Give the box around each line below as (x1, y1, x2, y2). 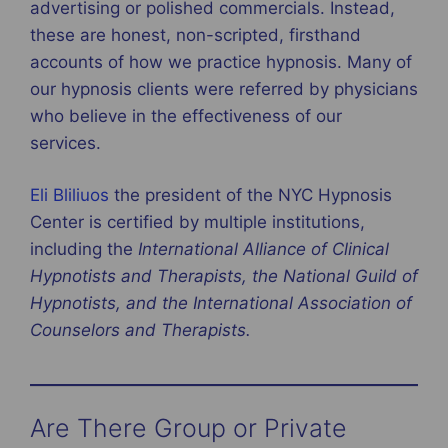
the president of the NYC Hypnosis (109, 185, 392, 206)
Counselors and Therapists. (30, 320, 251, 341)
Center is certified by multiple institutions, (30, 212, 365, 233)
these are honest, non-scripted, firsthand (30, 24, 361, 45)
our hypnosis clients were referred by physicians (30, 78, 418, 99)
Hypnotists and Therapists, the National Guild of (30, 266, 418, 287)
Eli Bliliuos (30, 185, 109, 206)
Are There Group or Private (30, 412, 347, 443)
